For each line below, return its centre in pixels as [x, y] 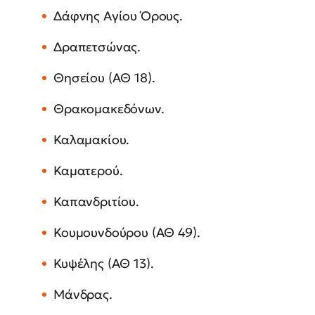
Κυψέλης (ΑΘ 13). [104, 264]
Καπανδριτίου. [96, 202]
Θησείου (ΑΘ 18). [104, 78]
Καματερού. [88, 171]
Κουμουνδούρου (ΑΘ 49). [127, 233]
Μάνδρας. [83, 295]
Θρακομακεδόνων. [109, 109]
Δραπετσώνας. [97, 47]
